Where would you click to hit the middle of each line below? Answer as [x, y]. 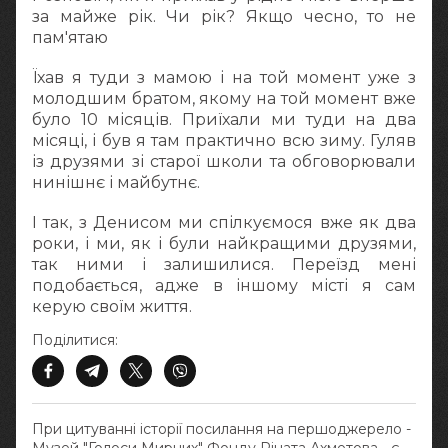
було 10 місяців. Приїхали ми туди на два [224, 120]
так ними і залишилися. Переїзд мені [224, 265]
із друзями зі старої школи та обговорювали [224, 162]
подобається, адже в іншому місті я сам [224, 286]
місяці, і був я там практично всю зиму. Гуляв [224, 141]
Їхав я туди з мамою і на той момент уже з [224, 78]
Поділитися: [75, 340]
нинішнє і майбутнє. [116, 183]
